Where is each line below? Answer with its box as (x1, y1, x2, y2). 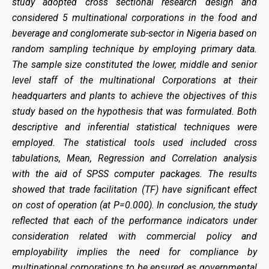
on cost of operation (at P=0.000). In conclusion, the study (12, 199, 257, 211)
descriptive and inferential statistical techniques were (12, 121, 257, 133)
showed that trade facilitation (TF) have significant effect (12, 184, 257, 196)
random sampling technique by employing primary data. (12, 43, 257, 55)
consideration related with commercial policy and (12, 231, 257, 243)
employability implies (12, 246, 107, 258)
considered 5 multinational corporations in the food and (12, 12, 257, 24)
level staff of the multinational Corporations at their (12, 74, 257, 86)
